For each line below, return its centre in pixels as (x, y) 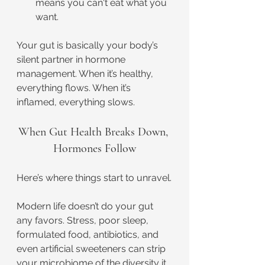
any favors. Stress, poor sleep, (84, 220)
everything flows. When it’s (75, 88)
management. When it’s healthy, (86, 74)
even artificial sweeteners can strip (92, 249)
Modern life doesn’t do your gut (86, 206)
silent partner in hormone (72, 59)
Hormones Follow (95, 148)
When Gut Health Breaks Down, (95, 132)
